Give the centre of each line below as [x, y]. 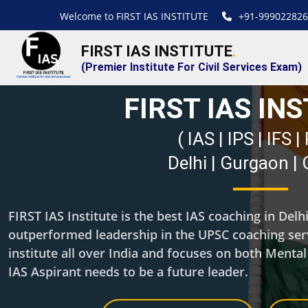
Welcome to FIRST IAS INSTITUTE [134, 16]
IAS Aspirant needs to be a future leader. [128, 272]
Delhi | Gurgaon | [235, 163]
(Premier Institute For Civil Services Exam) [191, 67]
